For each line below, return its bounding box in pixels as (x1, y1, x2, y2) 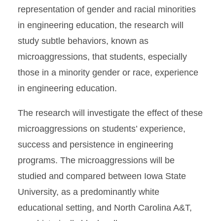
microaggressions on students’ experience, (18, 124, 185, 134)
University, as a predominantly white (18, 187, 159, 197)
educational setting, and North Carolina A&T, (18, 203, 192, 213)
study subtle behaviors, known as (18, 36, 148, 46)
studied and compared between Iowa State (18, 171, 186, 181)
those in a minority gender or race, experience (18, 68, 198, 77)
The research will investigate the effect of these (18, 108, 203, 118)
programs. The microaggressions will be (18, 155, 175, 165)
